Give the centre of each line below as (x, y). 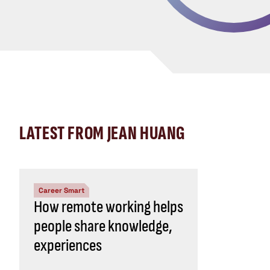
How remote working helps (108, 207)
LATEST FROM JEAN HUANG (103, 133)
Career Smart (61, 190)
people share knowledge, (103, 226)
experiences (68, 245)
